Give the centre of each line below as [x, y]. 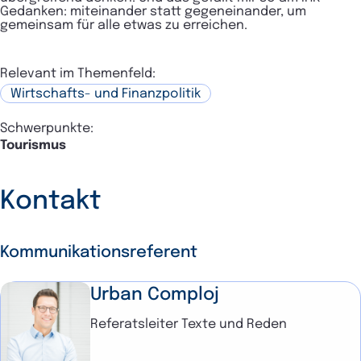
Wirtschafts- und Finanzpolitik [106, 93]
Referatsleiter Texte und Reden [189, 324]
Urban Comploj [155, 295]
